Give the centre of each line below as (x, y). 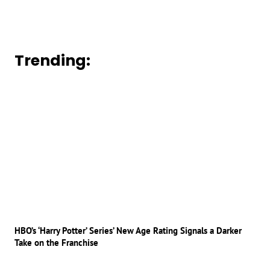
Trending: (52, 61)
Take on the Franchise (56, 242)
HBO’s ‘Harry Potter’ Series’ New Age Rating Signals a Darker (128, 230)
